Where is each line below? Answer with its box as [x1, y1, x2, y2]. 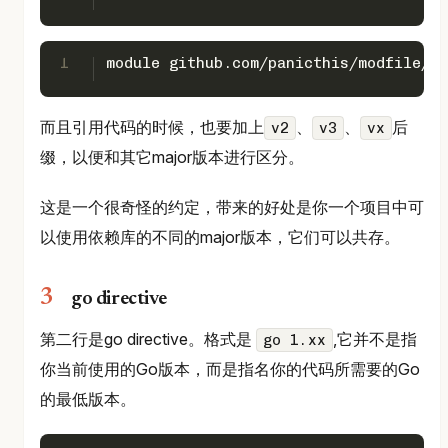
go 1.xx [263, 330, 326, 349]
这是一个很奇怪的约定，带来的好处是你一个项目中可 [40, 196, 424, 217]
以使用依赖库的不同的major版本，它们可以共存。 [40, 226, 400, 247]
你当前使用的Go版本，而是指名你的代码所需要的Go [40, 358, 420, 379]
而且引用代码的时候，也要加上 [40, 116, 264, 137]
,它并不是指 [333, 328, 417, 349]
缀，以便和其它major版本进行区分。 [40, 146, 304, 167]
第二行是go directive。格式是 [40, 328, 256, 349]
